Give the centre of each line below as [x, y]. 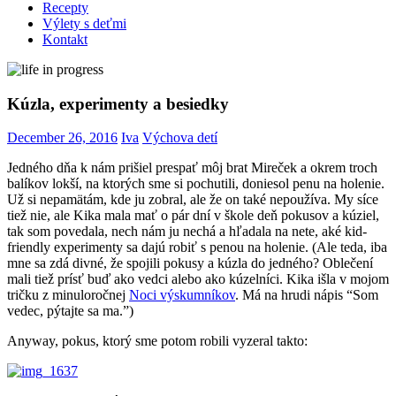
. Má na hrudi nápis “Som [307, 295]
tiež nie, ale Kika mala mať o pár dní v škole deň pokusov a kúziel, [193, 216]
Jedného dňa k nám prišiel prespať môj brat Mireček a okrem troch [192, 168]
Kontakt [65, 39]
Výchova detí [180, 138]
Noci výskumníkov [182, 295]
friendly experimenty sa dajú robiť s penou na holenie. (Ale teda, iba [197, 247]
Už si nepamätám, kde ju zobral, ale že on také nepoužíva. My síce [193, 200]
